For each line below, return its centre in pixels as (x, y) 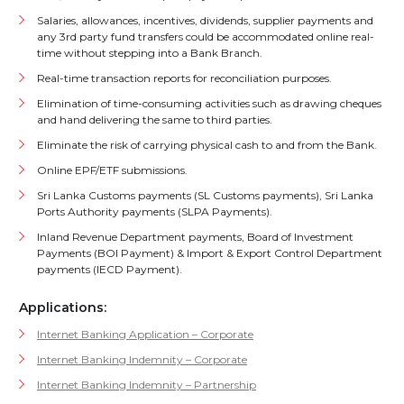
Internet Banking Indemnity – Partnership (147, 385)
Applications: (64, 308)
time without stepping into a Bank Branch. (150, 53)
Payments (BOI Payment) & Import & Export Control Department (210, 253)
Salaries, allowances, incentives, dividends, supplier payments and (205, 20)
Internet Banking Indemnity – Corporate (142, 359)
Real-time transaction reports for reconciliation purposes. (184, 78)
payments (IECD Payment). (110, 269)
